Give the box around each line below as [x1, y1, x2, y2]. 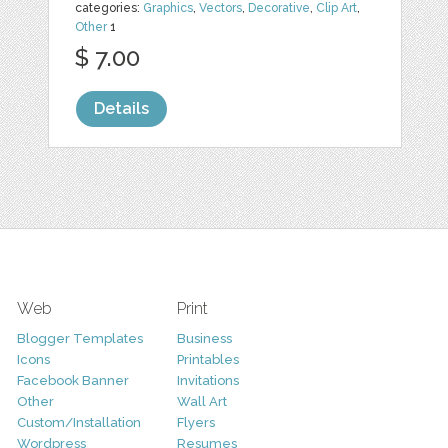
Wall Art [176, 394, 227, 410]
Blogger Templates [16, 331, 143, 347]
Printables [176, 352, 239, 368]
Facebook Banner [16, 373, 129, 389]
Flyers [176, 415, 215, 431]
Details [94, 99, 150, 119]
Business [176, 331, 232, 347]
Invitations [176, 373, 239, 389]
